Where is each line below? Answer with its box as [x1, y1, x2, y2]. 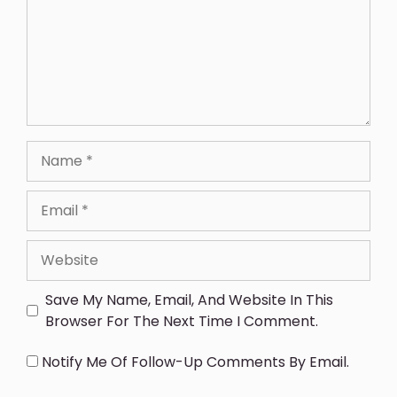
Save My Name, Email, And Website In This [45, 289, 333, 310]
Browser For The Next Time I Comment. [45, 310, 318, 331]
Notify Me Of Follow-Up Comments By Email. [42, 352, 349, 373]
